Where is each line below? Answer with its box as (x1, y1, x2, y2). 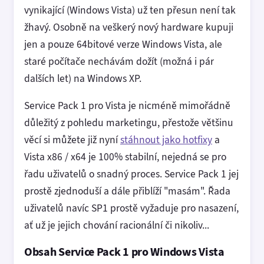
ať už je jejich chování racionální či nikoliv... (24, 218, 209, 232)
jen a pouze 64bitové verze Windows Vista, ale (24, 37, 222, 51)
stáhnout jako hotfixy (120, 133, 212, 147)
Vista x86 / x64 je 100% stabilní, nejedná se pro (24, 150, 226, 164)
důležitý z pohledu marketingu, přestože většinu (24, 115, 233, 130)
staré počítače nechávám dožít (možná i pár (24, 54, 214, 68)
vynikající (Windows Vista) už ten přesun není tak (24, 2, 236, 17)
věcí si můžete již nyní (24, 133, 120, 147)
